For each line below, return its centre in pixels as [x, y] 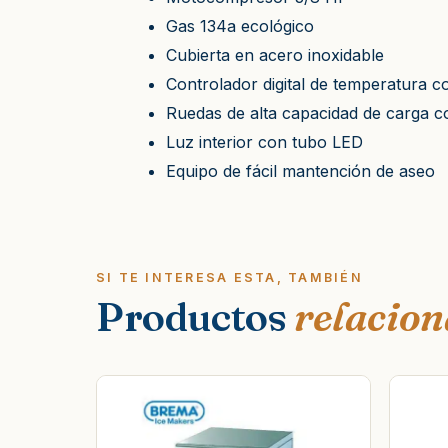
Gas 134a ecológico [240, 25]
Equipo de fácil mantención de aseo [300, 170]
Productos [195, 316]
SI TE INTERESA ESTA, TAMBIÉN [229, 277]
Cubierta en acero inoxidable [275, 54]
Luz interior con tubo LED [264, 141]
